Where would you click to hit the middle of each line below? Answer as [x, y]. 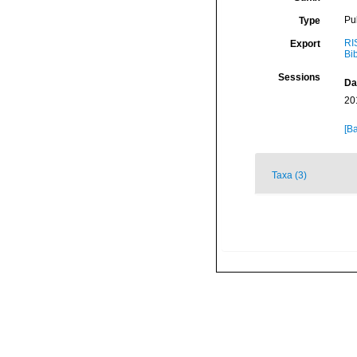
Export [305, 44]
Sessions [299, 77]
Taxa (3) [289, 175]
